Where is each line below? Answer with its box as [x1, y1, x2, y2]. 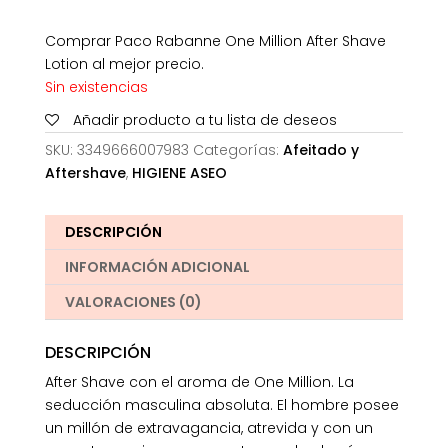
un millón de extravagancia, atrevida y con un [44, 418, 373, 439]
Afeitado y [282, 140, 359, 161]
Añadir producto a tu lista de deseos [72, 110, 337, 131]
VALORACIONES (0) [64, 292, 202, 313]
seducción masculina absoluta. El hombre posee [44, 395, 399, 416]
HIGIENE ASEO [131, 163, 227, 184]
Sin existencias [44, 77, 148, 98]
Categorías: [192, 140, 283, 161]
